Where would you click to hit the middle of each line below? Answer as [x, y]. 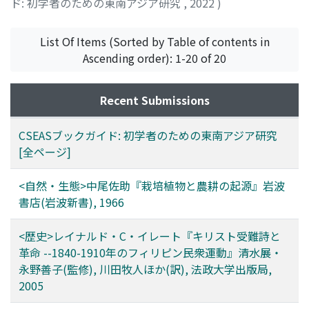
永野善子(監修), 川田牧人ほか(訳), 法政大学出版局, [145, 269]
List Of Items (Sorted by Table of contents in [154, 41]
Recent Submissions [154, 100]
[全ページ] [45, 151]
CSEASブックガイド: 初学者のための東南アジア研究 [148, 135]
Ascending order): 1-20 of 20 [154, 58]
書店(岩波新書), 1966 [71, 202]
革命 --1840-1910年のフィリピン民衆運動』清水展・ [150, 252]
